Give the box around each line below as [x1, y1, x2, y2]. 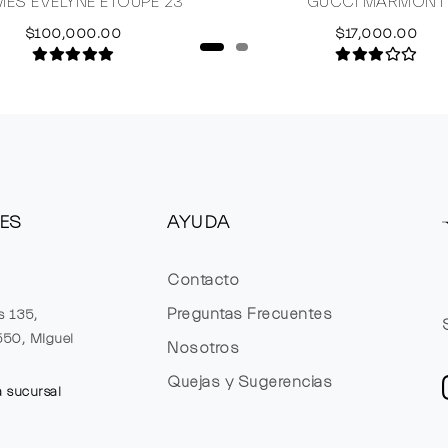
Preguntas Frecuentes [167, 304, 333, 323]
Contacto [167, 270, 240, 289]
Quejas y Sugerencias [167, 372, 333, 391]
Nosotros [167, 338, 240, 357]
